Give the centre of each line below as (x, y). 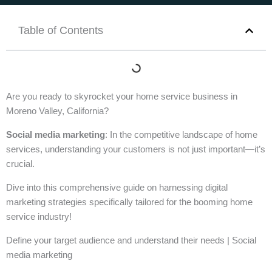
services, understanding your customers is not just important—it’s (136, 149)
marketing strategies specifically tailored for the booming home (129, 202)
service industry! (39, 216)
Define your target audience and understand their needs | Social (131, 240)
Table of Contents (61, 30)
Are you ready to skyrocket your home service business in (122, 96)
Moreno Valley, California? (57, 111)
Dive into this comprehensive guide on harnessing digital (117, 187)
